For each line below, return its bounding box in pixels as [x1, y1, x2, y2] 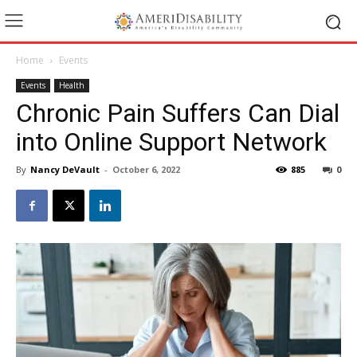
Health [59, 80, 84, 91]
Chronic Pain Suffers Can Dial [16, 98, 339, 128]
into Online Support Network [16, 127, 327, 157]
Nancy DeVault [30, 163, 100, 175]
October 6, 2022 [112, 163, 180, 175]
